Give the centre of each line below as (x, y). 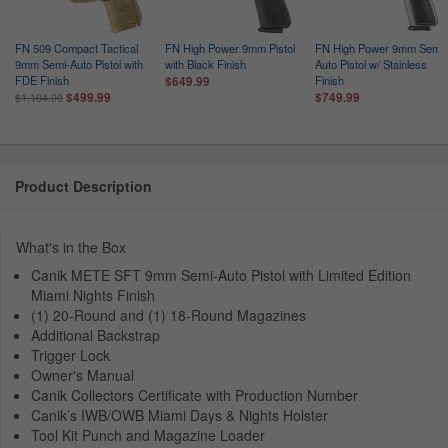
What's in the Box (71, 247)
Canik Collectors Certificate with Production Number (194, 395)
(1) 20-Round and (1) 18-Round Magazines (168, 315)
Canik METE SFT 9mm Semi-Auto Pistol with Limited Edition (221, 275)
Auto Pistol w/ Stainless (371, 64)
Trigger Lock (70, 355)
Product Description (83, 186)
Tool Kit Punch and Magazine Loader (148, 435)
